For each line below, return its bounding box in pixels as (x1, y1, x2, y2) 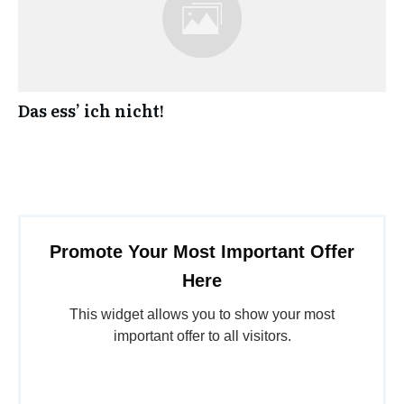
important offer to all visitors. (113, 328, 291, 344)
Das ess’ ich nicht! (18, 98, 164, 123)
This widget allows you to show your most (69, 307, 335, 322)
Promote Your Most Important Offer (50, 242, 354, 262)
